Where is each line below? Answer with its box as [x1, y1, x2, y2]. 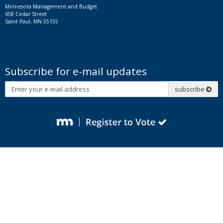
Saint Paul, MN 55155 [5, 18, 58, 25]
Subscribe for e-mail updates [5, 64, 147, 79]
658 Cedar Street [5, 10, 47, 18]
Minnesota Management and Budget [5, 3, 97, 10]
